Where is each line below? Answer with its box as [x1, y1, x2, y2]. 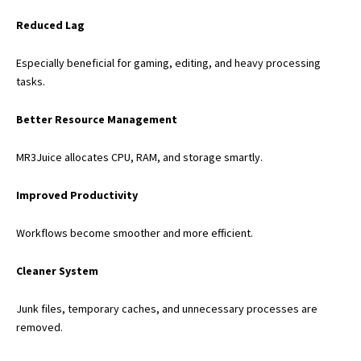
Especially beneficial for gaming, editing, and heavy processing [16, 55, 321, 70]
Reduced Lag [16, 17, 85, 32]
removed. [16, 319, 63, 334]
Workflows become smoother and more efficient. [16, 225, 253, 240]
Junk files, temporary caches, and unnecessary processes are [16, 301, 317, 316]
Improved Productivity [16, 187, 138, 202]
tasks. [16, 73, 45, 89]
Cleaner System [16, 263, 98, 278]
